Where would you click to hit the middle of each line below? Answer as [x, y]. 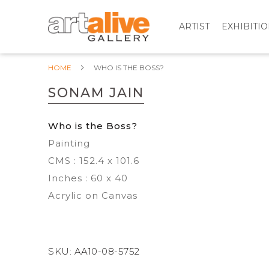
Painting [69, 143]
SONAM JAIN [96, 93]
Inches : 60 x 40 [88, 178]
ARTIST [195, 26]
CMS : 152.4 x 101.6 [94, 161]
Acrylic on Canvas [93, 195]
